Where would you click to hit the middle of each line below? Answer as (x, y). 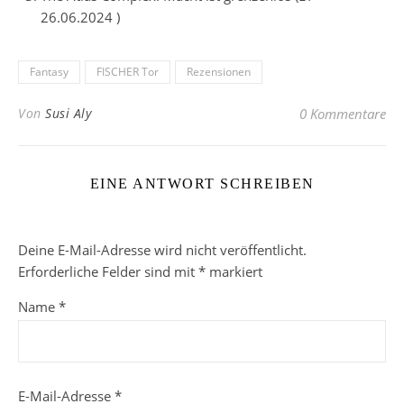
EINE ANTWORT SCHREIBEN (202, 184)
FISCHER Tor (128, 72)
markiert (234, 271)
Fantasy (49, 72)
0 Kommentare (343, 114)
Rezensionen (219, 72)
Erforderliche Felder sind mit (108, 271)
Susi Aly (68, 113)
